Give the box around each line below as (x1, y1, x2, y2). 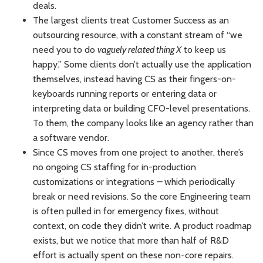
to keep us (181, 43, 226, 55)
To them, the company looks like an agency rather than (33, 117, 254, 129)
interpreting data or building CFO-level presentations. (33, 102, 250, 114)
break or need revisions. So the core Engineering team (33, 190, 251, 202)
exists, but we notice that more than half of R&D (33, 234, 229, 246)
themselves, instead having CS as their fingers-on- (33, 73, 236, 85)
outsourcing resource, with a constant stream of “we (33, 29, 242, 41)
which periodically (164, 176, 235, 187)
